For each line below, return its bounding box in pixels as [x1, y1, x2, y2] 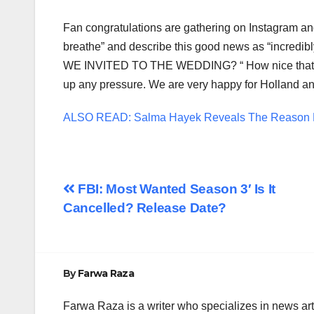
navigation [62, 209, 176, 237]
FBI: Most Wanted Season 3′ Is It [74, 182, 275, 197]
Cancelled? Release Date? [63, 200, 226, 216]
